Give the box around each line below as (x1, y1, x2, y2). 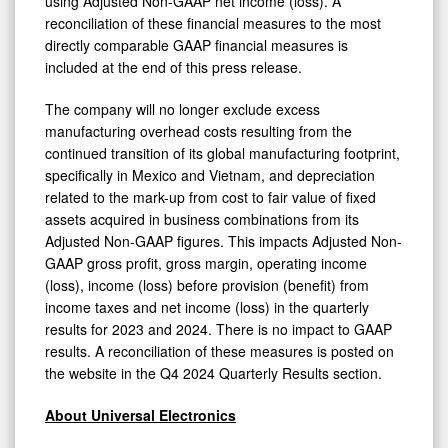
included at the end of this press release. (45, 56, 302, 77)
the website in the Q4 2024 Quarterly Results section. (45, 362, 382, 383)
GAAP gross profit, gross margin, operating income (45, 252, 367, 273)
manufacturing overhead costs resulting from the (45, 120, 352, 141)
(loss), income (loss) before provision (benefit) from (45, 274, 369, 295)
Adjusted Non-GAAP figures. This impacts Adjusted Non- (45, 230, 402, 251)
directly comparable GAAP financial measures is (45, 34, 348, 55)
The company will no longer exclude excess (45, 98, 320, 119)
